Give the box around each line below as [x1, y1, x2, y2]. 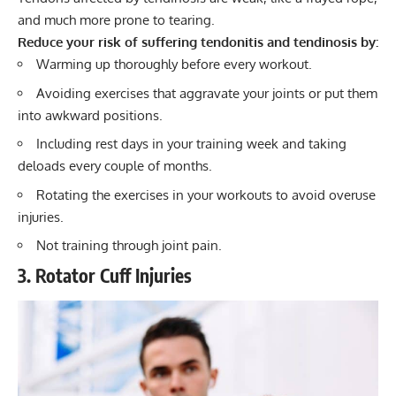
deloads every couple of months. [18, 157, 212, 175]
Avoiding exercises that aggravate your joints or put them [36, 84, 377, 102]
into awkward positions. [18, 106, 163, 124]
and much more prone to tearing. [18, 11, 215, 29]
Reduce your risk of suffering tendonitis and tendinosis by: [18, 34, 378, 51]
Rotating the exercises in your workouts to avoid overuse [36, 186, 376, 203]
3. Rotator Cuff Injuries [18, 263, 192, 287]
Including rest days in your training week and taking [36, 135, 346, 153]
